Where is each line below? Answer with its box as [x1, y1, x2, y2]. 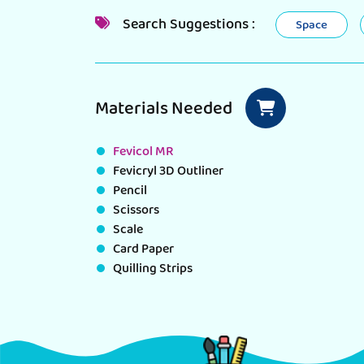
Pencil [113, 179, 147, 205]
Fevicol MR [113, 140, 174, 166]
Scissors [113, 198, 159, 224]
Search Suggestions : [119, 11, 255, 41]
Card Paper [113, 237, 174, 263]
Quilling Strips [113, 257, 193, 283]
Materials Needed [95, 93, 236, 128]
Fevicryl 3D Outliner [113, 159, 223, 185]
